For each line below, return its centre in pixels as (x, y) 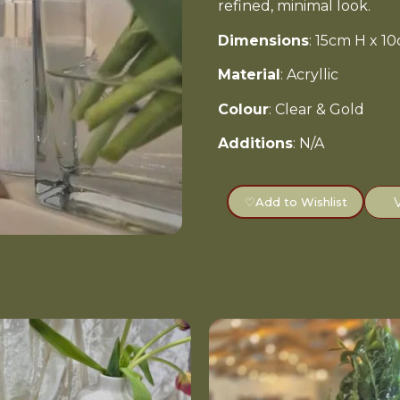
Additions (255, 143)
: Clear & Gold (317, 109)
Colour (243, 109)
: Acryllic (309, 75)
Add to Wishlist (301, 201)
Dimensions (263, 40)
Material (249, 75)
